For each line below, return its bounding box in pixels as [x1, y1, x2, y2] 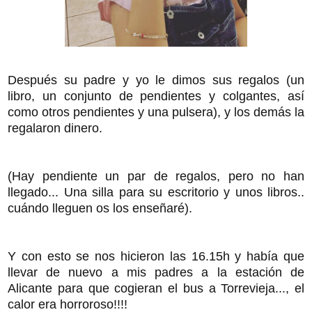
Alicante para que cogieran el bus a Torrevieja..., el [8, 281, 304, 295]
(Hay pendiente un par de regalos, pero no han [8, 169, 304, 183]
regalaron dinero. [8, 120, 102, 135]
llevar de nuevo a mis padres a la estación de [8, 265, 304, 279]
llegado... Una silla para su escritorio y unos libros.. [8, 185, 304, 199]
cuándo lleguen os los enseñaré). [8, 201, 192, 215]
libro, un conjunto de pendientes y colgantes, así [8, 88, 304, 103]
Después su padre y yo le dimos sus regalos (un [8, 72, 304, 87]
